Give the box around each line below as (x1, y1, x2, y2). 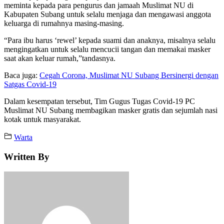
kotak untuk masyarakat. (4, 114, 81, 123)
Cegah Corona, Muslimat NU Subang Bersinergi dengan (39, 70, 218, 79)
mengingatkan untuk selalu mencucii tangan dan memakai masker (4, 44, 210, 53)
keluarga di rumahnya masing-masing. (4, 18, 124, 27)
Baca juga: (4, 70, 39, 79)
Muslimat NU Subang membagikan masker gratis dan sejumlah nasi (4, 105, 217, 114)
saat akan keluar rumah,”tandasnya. (4, 53, 115, 62)
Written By (4, 151, 49, 162)
